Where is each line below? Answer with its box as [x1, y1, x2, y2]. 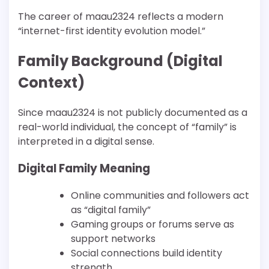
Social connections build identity [71, 246, 222, 260]
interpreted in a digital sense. [18, 134, 154, 149]
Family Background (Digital [18, 51, 223, 71]
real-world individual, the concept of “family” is [18, 120, 237, 134]
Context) [18, 73, 85, 93]
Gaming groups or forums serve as [71, 217, 234, 231]
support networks [71, 231, 156, 246]
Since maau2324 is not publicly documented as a [18, 106, 247, 120]
